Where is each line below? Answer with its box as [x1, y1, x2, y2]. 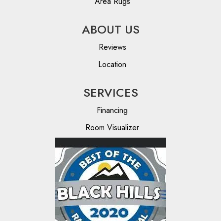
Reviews [98, 41, 126, 53]
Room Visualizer [85, 122, 139, 134]
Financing [97, 105, 128, 116]
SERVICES [83, 84, 138, 102]
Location [98, 59, 126, 71]
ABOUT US [81, 21, 140, 38]
